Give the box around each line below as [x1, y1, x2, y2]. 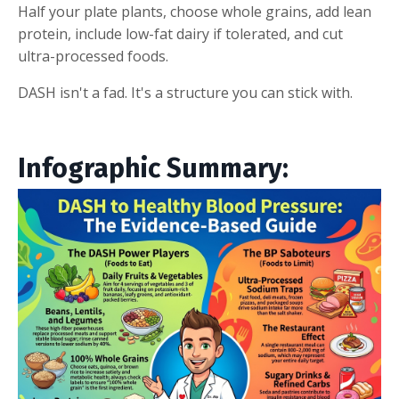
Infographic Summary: [18, 151, 289, 184]
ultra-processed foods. [18, 45, 168, 66]
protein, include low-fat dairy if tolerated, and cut [18, 23, 343, 44]
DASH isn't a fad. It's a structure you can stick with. [18, 82, 353, 102]
